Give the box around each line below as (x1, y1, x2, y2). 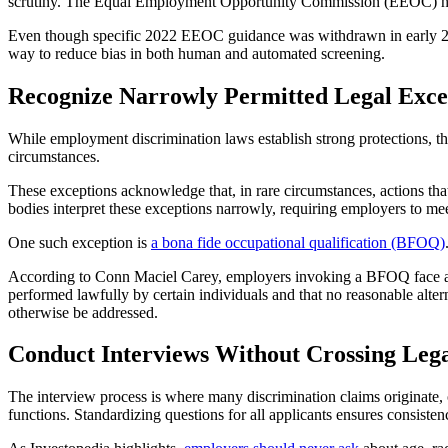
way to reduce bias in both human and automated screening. (8, 44, 385, 62)
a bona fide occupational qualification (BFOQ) (151, 233, 445, 251)
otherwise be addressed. (8, 303, 158, 321)
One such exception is (8, 233, 151, 251)
